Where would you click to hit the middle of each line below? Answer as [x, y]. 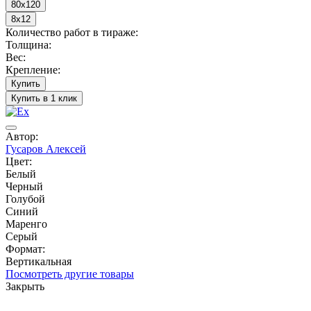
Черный [24, 186]
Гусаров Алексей [46, 149]
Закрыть [25, 286]
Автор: [22, 136]
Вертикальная [39, 261]
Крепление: [33, 69]
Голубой [25, 199]
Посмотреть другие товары [70, 274]
